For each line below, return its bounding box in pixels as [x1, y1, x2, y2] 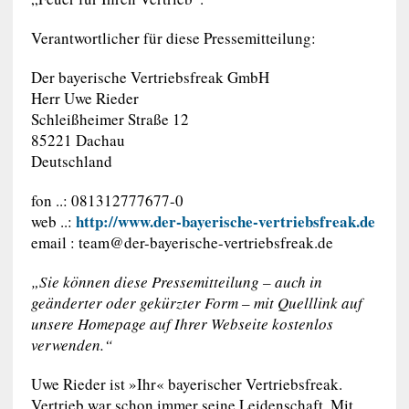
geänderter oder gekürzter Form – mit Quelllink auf [30, 292, 362, 313]
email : [30, 232, 79, 253]
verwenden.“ [30, 334, 112, 355]
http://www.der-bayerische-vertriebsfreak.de [75, 210, 375, 233]
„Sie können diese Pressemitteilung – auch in [30, 271, 322, 292]
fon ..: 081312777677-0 [30, 190, 184, 211]
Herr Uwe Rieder [30, 88, 139, 109]
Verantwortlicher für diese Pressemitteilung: [30, 27, 316, 48]
